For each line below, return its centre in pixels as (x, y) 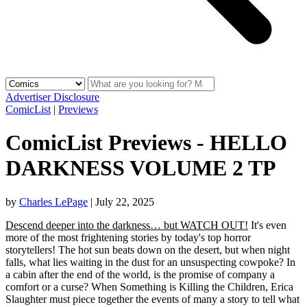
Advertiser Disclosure (52, 97)
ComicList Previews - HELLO (146, 143)
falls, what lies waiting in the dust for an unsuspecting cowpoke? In (150, 262)
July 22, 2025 (125, 201)
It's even (267, 225)
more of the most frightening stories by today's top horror (128, 237)
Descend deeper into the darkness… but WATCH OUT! (127, 225)
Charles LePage (53, 201)
